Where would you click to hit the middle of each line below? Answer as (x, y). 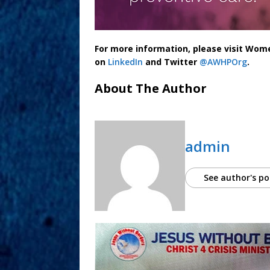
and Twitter (171, 61)
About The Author (151, 88)
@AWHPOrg (223, 61)
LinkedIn (125, 61)
